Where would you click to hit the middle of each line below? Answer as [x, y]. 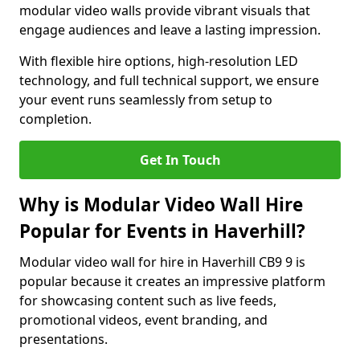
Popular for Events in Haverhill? [162, 231]
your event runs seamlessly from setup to [146, 100]
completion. [55, 119]
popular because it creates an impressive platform [172, 281]
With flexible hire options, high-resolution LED [159, 61]
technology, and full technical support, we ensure [169, 80]
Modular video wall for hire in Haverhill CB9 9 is [162, 262]
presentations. [63, 339]
